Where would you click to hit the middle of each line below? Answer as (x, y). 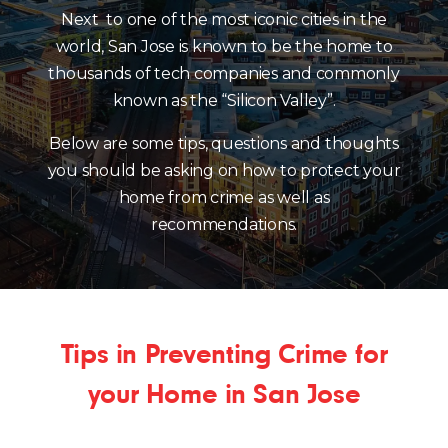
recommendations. (224, 224)
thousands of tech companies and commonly (224, 73)
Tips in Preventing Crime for (224, 353)
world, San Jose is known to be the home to (224, 46)
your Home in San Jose (224, 393)
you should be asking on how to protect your (224, 170)
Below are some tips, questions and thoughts (224, 143)
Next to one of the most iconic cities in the (224, 19)
